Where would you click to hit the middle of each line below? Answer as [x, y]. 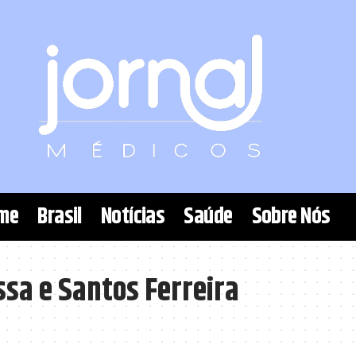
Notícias [133, 217]
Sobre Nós [291, 217]
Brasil [60, 217]
